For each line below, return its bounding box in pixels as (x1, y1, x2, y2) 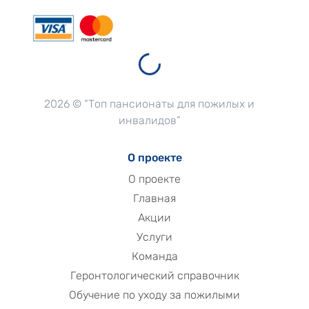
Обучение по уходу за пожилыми (69, 288, 240, 301)
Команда (131, 249, 178, 263)
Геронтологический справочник (70, 268, 239, 282)
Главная (133, 191, 176, 205)
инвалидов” (118, 113, 181, 127)
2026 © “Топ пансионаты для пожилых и (44, 97, 255, 110)
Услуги (137, 230, 172, 243)
